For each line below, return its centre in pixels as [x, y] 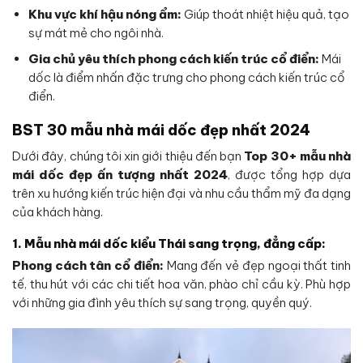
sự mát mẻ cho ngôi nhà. [96, 32]
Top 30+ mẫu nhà [297, 156]
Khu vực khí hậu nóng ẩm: [105, 14]
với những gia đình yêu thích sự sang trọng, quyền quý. [162, 303]
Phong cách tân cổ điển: [88, 266]
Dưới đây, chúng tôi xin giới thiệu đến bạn [128, 156]
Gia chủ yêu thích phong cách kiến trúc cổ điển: [173, 58]
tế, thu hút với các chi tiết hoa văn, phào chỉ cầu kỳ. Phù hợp [181, 284]
